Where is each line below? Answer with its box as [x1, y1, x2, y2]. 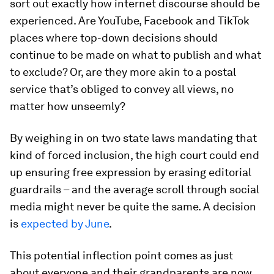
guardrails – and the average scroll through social [10, 183, 259, 196]
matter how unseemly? [10, 100, 125, 113]
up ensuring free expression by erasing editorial [10, 166, 251, 179]
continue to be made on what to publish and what [10, 48, 261, 61]
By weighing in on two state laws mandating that [10, 131, 257, 144]
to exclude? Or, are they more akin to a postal [10, 65, 236, 78]
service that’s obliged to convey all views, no [10, 83, 234, 95]
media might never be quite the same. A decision [10, 200, 256, 213]
